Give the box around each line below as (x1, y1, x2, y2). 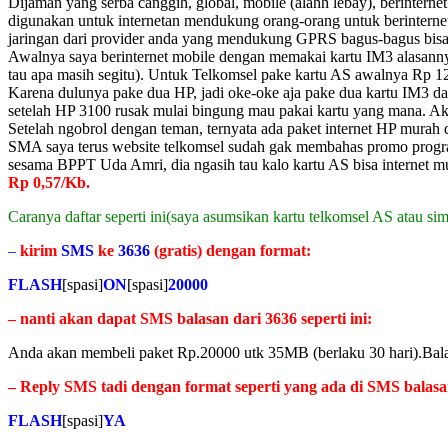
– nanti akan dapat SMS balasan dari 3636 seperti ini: (8, 310, 372, 328)
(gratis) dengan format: (150, 242, 311, 260)
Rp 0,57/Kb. (8, 174, 90, 192)
